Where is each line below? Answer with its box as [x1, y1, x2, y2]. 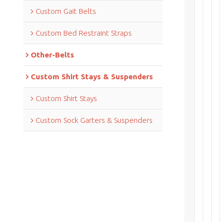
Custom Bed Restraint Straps [35, 28, 132, 37]
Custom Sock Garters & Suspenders [35, 115, 153, 124]
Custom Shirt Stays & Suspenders [30, 72, 153, 81]
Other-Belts [30, 50, 74, 59]
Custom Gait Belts [35, 6, 96, 15]
